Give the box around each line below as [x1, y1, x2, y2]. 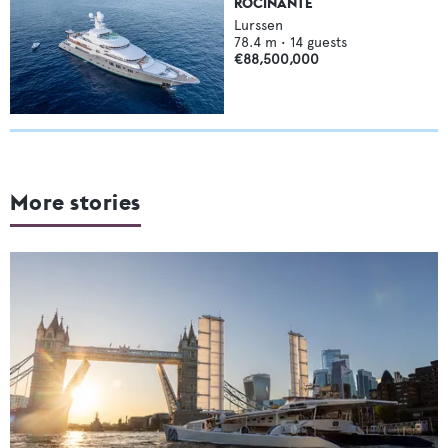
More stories [10, 188, 141, 217]
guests [307, 33, 347, 51]
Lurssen [234, 16, 283, 34]
